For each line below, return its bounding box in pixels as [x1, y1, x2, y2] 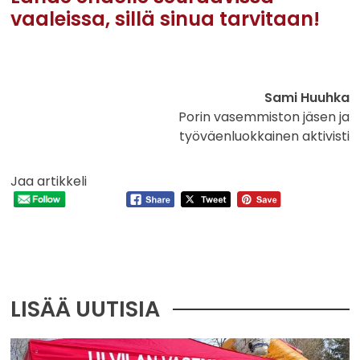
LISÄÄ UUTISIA [10, 294, 161, 325]
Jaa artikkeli [10, 171, 88, 190]
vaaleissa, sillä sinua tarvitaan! [10, 5, 321, 32]
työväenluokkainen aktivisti [178, 126, 350, 145]
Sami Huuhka [264, 88, 350, 107]
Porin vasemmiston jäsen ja [178, 107, 350, 126]
